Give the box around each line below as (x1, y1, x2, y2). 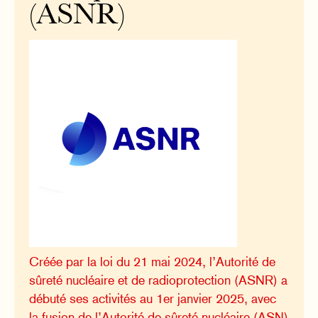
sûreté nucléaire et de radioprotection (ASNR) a (29, 273, 288, 288)
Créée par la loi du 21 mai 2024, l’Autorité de (29, 254, 276, 270)
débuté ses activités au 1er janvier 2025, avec (29, 291, 277, 307)
